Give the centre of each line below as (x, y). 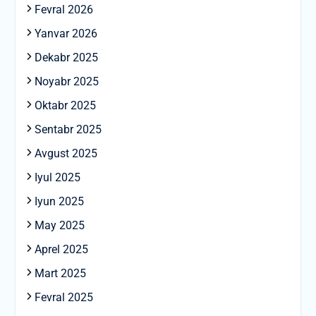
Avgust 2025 (66, 153)
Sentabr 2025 (68, 129)
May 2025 (59, 225)
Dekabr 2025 (66, 57)
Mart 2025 (60, 273)
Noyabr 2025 (66, 81)
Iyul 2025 (57, 177)
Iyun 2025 (59, 201)
